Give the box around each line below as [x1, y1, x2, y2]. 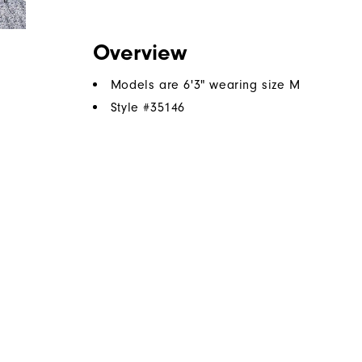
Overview [92, 40, 187, 66]
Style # [110, 100, 151, 116]
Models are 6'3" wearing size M [110, 78, 301, 93]
